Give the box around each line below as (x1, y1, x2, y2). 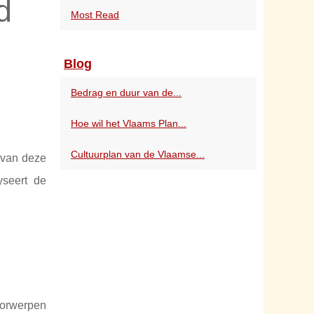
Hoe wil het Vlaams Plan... (71, 118, 186, 129)
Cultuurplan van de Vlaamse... (71, 149, 205, 160)
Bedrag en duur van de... (71, 87, 182, 98)
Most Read (71, 9, 119, 20)
